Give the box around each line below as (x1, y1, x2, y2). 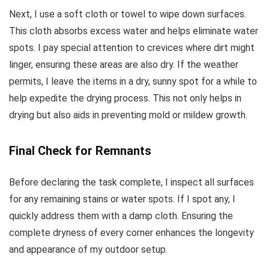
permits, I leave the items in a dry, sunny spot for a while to (9, 75, 257, 87)
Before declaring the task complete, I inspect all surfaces (9, 176, 254, 188)
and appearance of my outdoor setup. (9, 243, 168, 255)
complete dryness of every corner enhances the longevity (9, 226, 254, 238)
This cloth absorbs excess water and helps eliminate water (9, 25, 258, 37)
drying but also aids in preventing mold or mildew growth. (9, 109, 247, 121)
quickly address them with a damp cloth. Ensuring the (9, 210, 233, 222)
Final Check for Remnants (9, 143, 151, 158)
